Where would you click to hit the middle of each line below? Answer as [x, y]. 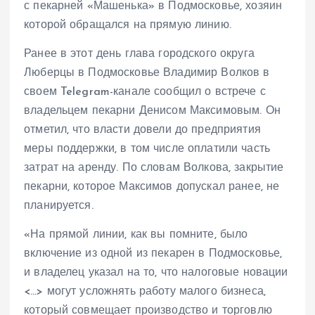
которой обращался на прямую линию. [128, 25]
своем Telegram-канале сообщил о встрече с [145, 92]
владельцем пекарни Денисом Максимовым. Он [152, 111]
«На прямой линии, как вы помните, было [136, 234]
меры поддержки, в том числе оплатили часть [147, 149]
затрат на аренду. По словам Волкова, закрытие [154, 168]
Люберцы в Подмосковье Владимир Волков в [147, 73]
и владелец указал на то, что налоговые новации [156, 272]
